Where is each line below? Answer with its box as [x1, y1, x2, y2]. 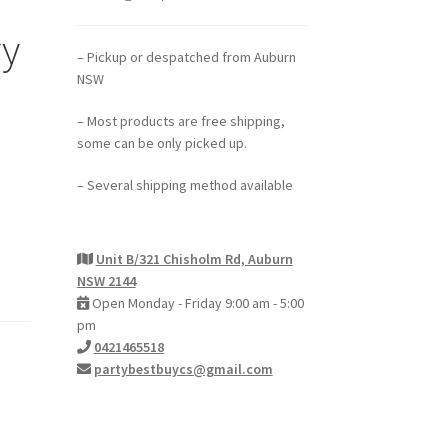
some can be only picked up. [76, 134, 247, 153]
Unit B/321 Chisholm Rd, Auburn [95, 249, 293, 268]
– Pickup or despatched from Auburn [76, 48, 296, 67]
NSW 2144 [76, 271, 136, 290]
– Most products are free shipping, [76, 112, 285, 131]
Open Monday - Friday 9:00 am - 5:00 [88, 293, 304, 312]
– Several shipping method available [76, 175, 293, 194]
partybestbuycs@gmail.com [93, 359, 273, 378]
